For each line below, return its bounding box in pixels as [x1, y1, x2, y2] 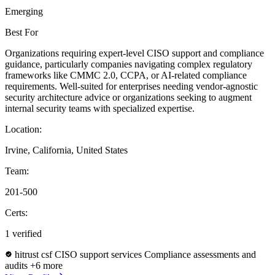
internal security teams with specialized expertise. [5, 103, 195, 114]
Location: [5, 124, 42, 135]
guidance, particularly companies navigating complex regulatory [5, 59, 252, 70]
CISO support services [55, 249, 144, 260]
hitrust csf [12, 249, 55, 260]
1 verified [5, 228, 42, 239]
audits [5, 260, 30, 271]
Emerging [5, 6, 43, 17]
